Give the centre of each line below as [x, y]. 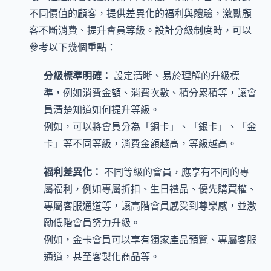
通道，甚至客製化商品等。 [102, 257]
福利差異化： [73, 172]
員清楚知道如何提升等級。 [102, 110]
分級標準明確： [77, 76]
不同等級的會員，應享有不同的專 [175, 172]
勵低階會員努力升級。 [92, 223]
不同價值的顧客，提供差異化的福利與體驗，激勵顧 [140, 13]
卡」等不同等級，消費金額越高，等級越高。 [140, 144]
